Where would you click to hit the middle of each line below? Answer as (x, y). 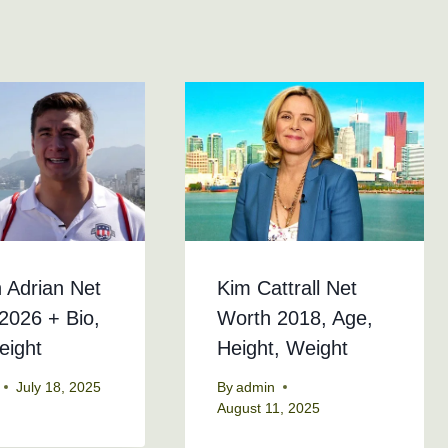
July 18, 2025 (59, 387)
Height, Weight (282, 348)
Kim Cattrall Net (286, 288)
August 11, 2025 (268, 408)
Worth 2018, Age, (294, 318)
